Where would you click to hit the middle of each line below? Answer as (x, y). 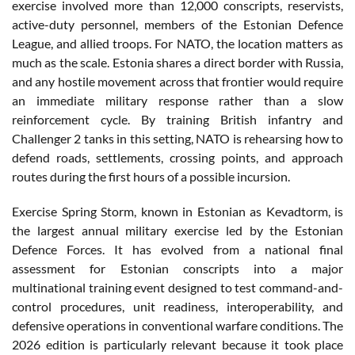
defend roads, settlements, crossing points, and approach (177, 157)
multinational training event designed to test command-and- (177, 287)
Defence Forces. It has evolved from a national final (177, 249)
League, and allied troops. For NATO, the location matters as (177, 43)
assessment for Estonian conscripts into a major (177, 268)
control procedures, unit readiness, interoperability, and (177, 306)
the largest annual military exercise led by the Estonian (177, 230)
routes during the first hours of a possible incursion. (151, 176)
